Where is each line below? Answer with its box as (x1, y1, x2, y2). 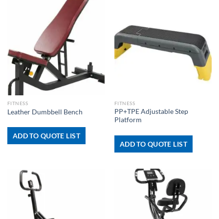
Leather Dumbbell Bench (7, 108, 83, 116)
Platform (114, 116, 142, 124)
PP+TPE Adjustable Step (114, 108, 188, 116)
